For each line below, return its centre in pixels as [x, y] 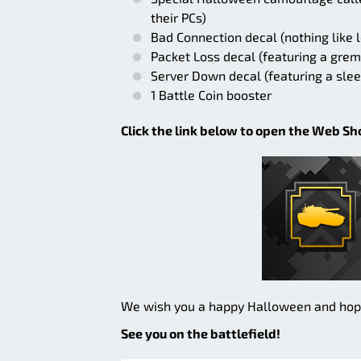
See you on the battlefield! [201, 333]
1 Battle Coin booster [211, 94]
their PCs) [178, 17]
